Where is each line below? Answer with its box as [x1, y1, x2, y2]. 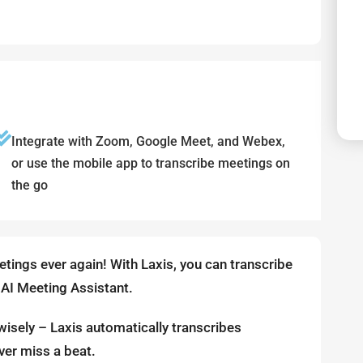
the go [11, 177, 48, 193]
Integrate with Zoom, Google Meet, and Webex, [11, 133, 285, 149]
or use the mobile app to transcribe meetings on [11, 155, 290, 171]
